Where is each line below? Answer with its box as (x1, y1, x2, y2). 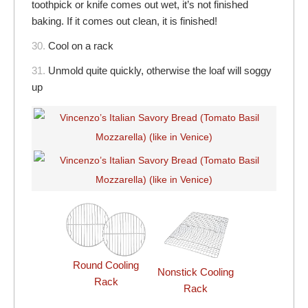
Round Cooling (73, 259, 139, 272)
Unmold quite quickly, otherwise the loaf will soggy (48, 65, 272, 77)
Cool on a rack (48, 40, 113, 52)
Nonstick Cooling (157, 266, 234, 278)
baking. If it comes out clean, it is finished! (32, 15, 217, 27)
